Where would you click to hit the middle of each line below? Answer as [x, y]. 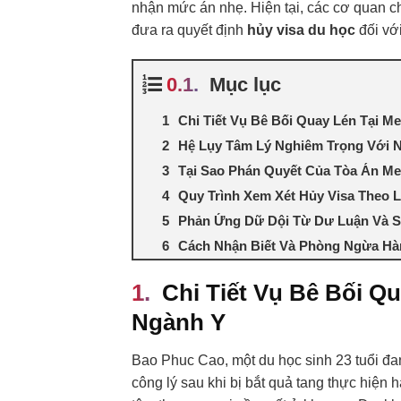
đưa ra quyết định [189, 30]
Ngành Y [179, 323]
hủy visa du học [301, 30]
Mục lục [245, 85]
